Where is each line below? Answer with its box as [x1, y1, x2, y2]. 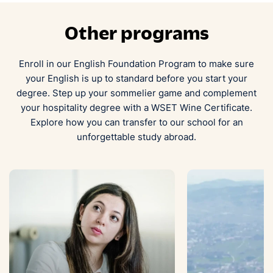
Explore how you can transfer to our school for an [30, 116, 243, 128]
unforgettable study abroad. [77, 131, 196, 143]
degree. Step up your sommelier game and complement [16, 87, 257, 99]
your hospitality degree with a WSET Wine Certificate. [21, 102, 252, 113]
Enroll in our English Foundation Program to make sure [19, 58, 254, 69]
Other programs [64, 22, 209, 43]
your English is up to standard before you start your [26, 73, 247, 84]
